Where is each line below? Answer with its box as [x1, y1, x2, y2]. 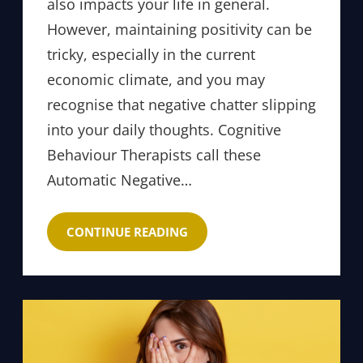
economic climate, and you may [47, 69, 265, 89]
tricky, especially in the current [47, 44, 255, 64]
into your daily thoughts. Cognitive [47, 119, 281, 139]
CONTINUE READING [66, 223, 188, 240]
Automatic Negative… [47, 169, 192, 190]
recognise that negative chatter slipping [47, 94, 316, 114]
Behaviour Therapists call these [47, 144, 261, 164]
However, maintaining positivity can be [47, 19, 312, 39]
